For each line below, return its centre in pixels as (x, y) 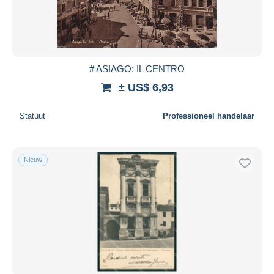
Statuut (32, 116)
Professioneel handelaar (209, 116)
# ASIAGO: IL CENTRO (137, 68)
